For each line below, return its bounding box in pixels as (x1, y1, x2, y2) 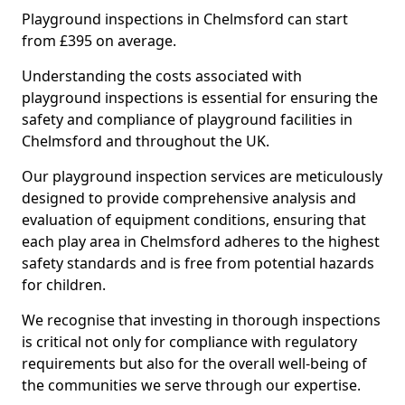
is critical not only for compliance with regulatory (22, 332, 357, 352)
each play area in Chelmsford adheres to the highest (22, 231, 380, 251)
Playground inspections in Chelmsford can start (22, 9, 348, 29)
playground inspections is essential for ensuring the (22, 88, 378, 108)
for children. (22, 275, 106, 295)
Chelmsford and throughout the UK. (22, 131, 269, 151)
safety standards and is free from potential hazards (22, 253, 374, 273)
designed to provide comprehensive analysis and (22, 188, 356, 208)
